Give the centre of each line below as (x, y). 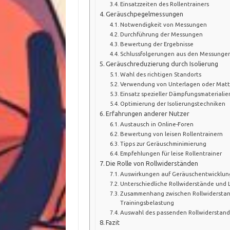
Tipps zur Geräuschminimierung (163, 143)
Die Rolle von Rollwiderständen (152, 163)
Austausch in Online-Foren (157, 124)
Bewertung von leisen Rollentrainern (171, 133)
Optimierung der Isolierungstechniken (172, 103)
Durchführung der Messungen (161, 34)
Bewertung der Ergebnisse (157, 44)
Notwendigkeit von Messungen (163, 24)
